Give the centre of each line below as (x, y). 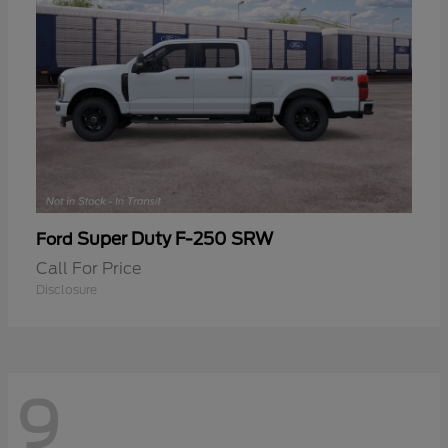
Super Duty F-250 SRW (175, 239)
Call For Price (88, 269)
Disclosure (66, 290)
